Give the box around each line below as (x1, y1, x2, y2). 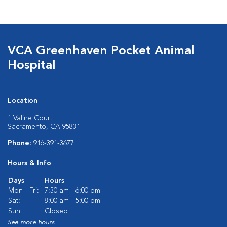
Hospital (8, 60, 56, 72)
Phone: (8, 140, 33, 147)
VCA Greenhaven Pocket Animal (8, 45, 195, 57)
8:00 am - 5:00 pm (45, 197, 100, 204)
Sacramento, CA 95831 (8, 123, 80, 130)
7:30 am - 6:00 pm (45, 187, 100, 194)
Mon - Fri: (8, 187, 39, 194)
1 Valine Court (8, 115, 52, 122)
